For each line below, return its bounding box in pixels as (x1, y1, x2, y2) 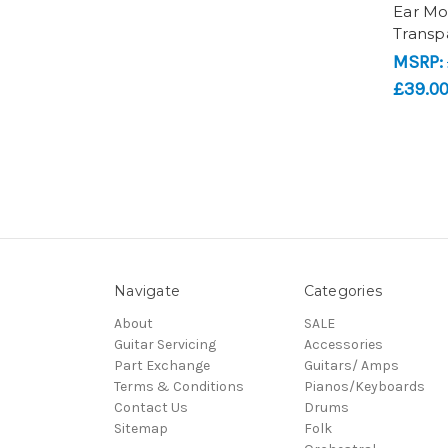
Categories (303, 282, 382, 301)
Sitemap (114, 420, 168, 438)
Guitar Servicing (114, 336, 216, 354)
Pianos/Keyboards (303, 378, 425, 396)
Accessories (303, 336, 383, 354)
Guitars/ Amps (303, 357, 399, 375)
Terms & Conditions (114, 378, 244, 396)
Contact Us (114, 399, 188, 417)
